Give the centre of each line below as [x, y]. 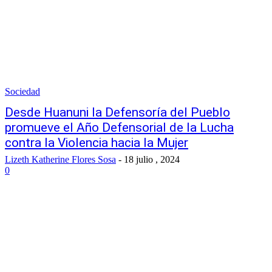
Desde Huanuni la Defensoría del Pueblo [117, 112]
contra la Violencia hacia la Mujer [97, 143]
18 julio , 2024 [152, 159]
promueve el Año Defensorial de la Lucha [119, 127]
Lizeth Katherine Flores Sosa [60, 159]
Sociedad [22, 91]
